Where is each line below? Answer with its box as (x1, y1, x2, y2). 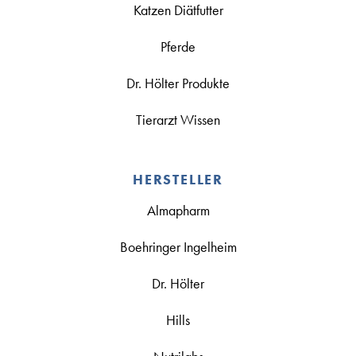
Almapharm (146, 201, 210, 220)
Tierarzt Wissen (136, 110, 220, 130)
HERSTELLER (133, 170, 223, 189)
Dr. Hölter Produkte (126, 74, 230, 93)
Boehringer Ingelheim (119, 238, 237, 257)
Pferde (161, 37, 195, 56)
